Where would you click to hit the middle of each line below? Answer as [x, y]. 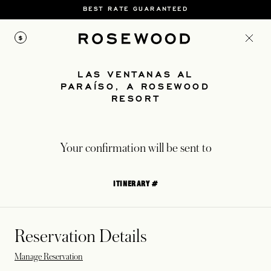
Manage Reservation [49, 256]
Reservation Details [81, 237]
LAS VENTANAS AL [135, 74]
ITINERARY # [135, 184]
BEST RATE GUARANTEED [135, 8]
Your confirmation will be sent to [135, 148]
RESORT [135, 98]
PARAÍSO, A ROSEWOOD [135, 86]
